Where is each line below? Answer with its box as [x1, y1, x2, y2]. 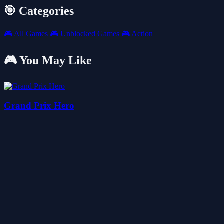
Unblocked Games [58, 29, 121, 38]
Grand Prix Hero [4, 100, 74, 111]
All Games [12, 29, 50, 38]
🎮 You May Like [4, 54, 92, 67]
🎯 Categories [4, 4, 74, 18]
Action [130, 29, 153, 38]
